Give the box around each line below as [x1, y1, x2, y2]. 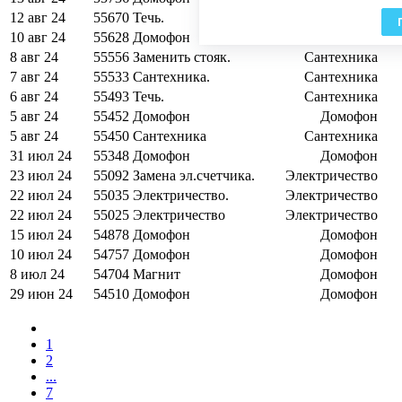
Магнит [133, 267, 180, 283]
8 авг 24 [10, 49, 58, 66]
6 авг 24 [10, 89, 58, 105]
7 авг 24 [10, 69, 58, 85]
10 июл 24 [10, 247, 72, 263]
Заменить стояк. [133, 49, 231, 66]
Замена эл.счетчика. [133, 168, 255, 184]
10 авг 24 [10, 30, 66, 46]
